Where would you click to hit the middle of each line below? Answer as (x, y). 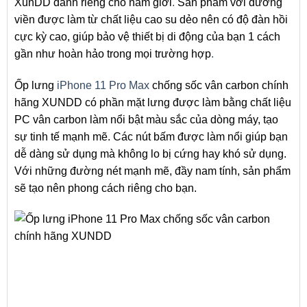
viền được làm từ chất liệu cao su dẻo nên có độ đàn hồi (151, 19)
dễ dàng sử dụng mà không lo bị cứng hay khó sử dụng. (150, 153)
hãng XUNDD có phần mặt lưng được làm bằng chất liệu (153, 102)
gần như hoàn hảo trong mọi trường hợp (113, 53)
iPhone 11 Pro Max (103, 85)
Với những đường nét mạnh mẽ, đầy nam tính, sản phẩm (152, 171)
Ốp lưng (36, 85)
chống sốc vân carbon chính (219, 85)
